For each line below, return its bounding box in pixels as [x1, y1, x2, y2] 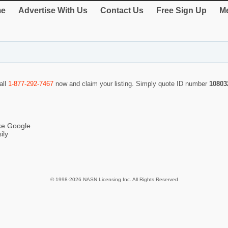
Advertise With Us [18, 6, 88, 15]
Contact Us [100, 6, 144, 15]
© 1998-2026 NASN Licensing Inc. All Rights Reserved [50, 176, 178, 182]
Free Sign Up [156, 6, 207, 15]
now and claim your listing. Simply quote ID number [53, 80, 209, 88]
